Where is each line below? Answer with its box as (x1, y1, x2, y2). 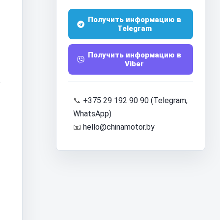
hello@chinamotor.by (83, 122, 155, 132)
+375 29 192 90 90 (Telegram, (83, 96, 188, 105)
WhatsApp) (73, 109, 111, 118)
